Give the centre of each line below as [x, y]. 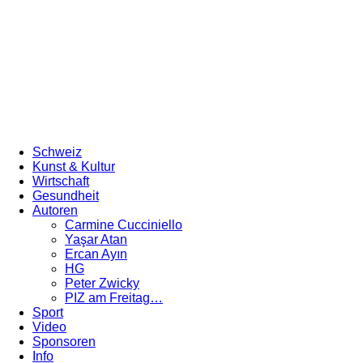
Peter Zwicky [102, 283]
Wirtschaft [61, 181]
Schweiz [57, 152]
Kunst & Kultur [74, 167]
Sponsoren [64, 342]
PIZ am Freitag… [114, 298]
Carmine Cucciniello [124, 225]
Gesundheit [66, 196]
